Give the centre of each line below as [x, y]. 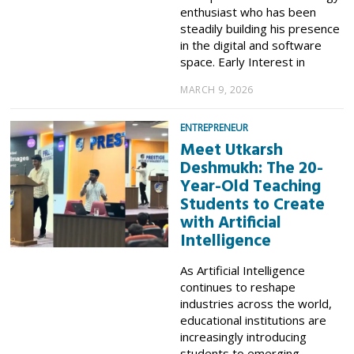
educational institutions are [254, 320]
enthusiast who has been [249, 11]
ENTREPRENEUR [215, 128]
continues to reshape [238, 286]
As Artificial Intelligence [243, 270]
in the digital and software [251, 45]
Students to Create [253, 205]
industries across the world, [256, 303]
